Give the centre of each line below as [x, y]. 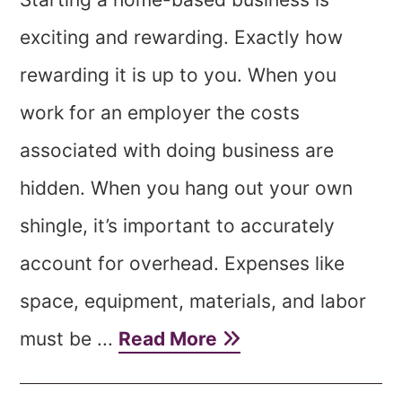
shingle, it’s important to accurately [178, 226]
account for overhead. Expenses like [183, 263]
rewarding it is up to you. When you [179, 75]
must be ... [70, 339]
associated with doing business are [177, 150]
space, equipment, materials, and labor [193, 301]
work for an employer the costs [160, 113]
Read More [170, 339]
